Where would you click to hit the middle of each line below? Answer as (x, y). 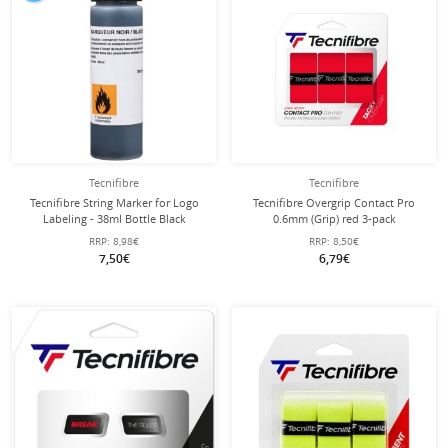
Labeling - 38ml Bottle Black (114, 218)
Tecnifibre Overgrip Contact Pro (334, 202)
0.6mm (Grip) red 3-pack (334, 218)
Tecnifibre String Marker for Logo (114, 202)
